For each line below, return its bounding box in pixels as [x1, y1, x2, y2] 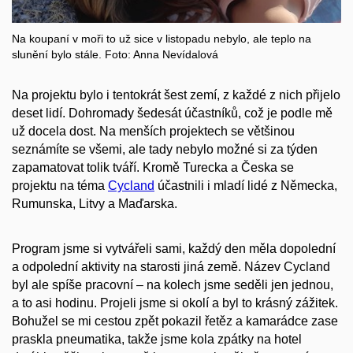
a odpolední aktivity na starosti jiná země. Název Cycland [12, 260, 330, 274]
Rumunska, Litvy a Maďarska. [12, 197, 177, 211]
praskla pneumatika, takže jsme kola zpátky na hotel [12, 333, 302, 347]
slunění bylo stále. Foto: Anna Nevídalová [12, 48, 218, 61]
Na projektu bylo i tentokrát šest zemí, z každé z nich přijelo [12, 88, 340, 102]
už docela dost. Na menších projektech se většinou [12, 124, 295, 139]
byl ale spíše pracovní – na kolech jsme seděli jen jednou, [12, 278, 333, 292]
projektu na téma [12, 179, 108, 193]
